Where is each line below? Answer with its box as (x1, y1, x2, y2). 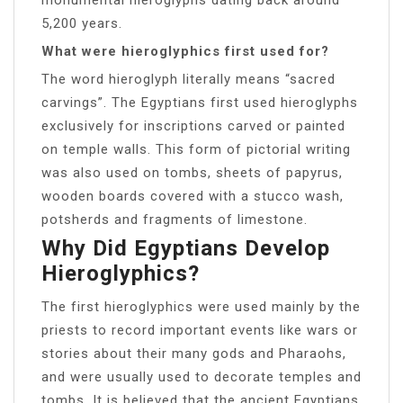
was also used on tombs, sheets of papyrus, (41, 164, 343, 181)
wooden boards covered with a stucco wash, (41, 187, 344, 204)
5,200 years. (41, 14, 122, 31)
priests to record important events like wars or (41, 321, 358, 338)
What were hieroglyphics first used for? (41, 42, 329, 59)
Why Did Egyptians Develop (41, 235, 330, 261)
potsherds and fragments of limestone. (41, 210, 308, 228)
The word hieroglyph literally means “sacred (41, 70, 336, 87)
